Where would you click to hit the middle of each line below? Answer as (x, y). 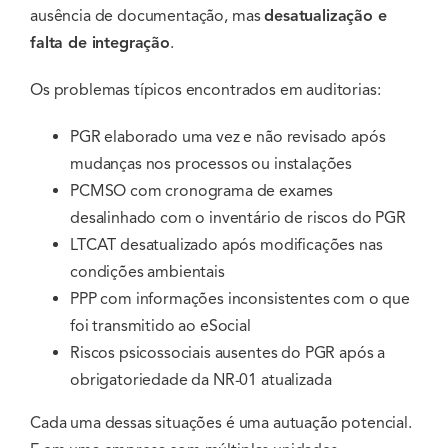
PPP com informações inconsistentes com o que (240, 299)
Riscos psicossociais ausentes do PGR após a (228, 353)
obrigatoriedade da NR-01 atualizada (201, 380)
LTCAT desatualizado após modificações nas (226, 245)
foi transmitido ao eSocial (160, 326)
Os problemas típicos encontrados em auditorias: (205, 90)
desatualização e (325, 16)
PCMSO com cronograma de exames (202, 191)
